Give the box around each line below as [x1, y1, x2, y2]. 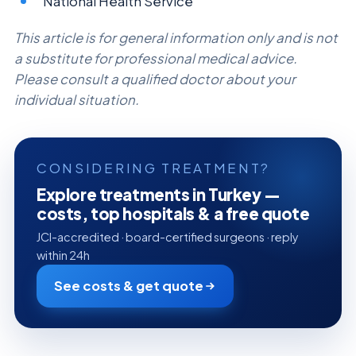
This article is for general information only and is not [14, 29, 338, 47]
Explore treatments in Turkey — [37, 184, 281, 206]
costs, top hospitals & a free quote [37, 203, 310, 225]
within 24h [37, 248, 90, 263]
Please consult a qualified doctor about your [14, 71, 296, 88]
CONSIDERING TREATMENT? [37, 160, 271, 177]
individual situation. [14, 91, 139, 109]
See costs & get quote [54, 277, 203, 295]
